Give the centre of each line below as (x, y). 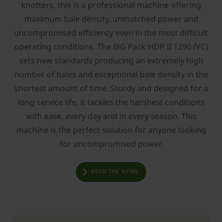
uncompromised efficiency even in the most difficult (111, 33)
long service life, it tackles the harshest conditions (111, 102)
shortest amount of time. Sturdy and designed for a (111, 88)
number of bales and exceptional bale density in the (111, 74)
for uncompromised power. (111, 144)
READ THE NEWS (115, 171)
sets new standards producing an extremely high (111, 60)
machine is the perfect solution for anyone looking (111, 130)
